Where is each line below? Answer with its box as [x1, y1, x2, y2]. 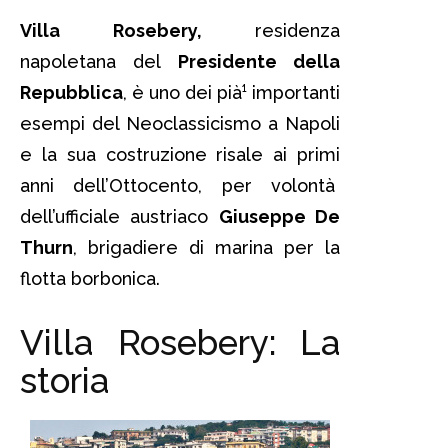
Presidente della [177, 50, 341, 72]
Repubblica [20, 81, 123, 103]
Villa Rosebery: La [20, 321, 340, 363]
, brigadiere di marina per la [73, 236, 340, 258]
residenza [255, 19, 340, 41]
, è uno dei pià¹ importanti [123, 81, 340, 103]
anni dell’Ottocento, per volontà [20, 174, 340, 196]
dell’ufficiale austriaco [20, 205, 219, 227]
